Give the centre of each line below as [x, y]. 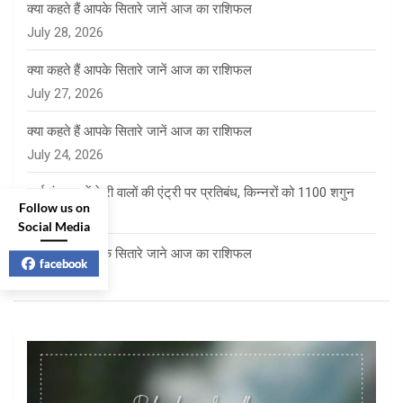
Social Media [54, 225]
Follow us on [54, 206]
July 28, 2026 [65, 33]
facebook [63, 263]
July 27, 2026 [65, 94]
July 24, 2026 [65, 155]
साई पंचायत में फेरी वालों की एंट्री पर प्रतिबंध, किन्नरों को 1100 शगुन [191, 193]
